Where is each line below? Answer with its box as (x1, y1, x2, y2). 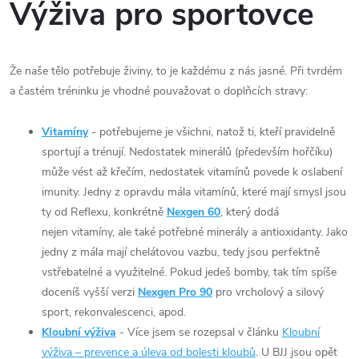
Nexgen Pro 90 (138, 284, 212, 301)
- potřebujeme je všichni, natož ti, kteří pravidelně (88, 124, 335, 140)
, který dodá (220, 204, 279, 220)
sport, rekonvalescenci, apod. (42, 305, 186, 321)
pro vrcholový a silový (212, 284, 324, 301)
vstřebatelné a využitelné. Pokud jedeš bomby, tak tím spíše (42, 264, 337, 280)
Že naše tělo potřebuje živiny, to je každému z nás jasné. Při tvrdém (10, 63, 342, 79)
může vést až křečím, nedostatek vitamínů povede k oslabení (42, 164, 342, 180)
